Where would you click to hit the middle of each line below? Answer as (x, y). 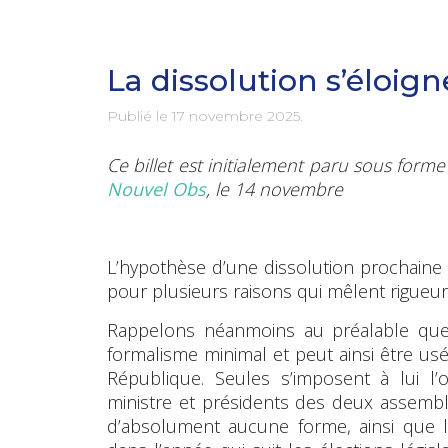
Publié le (139, 115)
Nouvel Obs (156, 188)
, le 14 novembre (274, 188)
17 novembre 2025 (236, 115)
